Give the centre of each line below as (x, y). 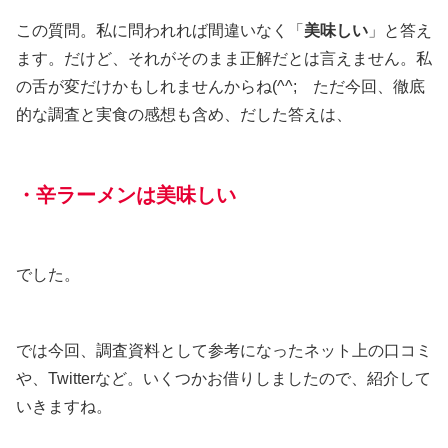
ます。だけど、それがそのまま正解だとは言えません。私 (224, 58)
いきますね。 (64, 406)
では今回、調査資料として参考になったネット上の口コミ (224, 350)
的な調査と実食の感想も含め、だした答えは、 (184, 114)
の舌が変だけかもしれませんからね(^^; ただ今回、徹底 (220, 86)
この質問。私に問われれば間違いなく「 (160, 30)
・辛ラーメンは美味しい (126, 194)
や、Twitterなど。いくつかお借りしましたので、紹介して (223, 378)
